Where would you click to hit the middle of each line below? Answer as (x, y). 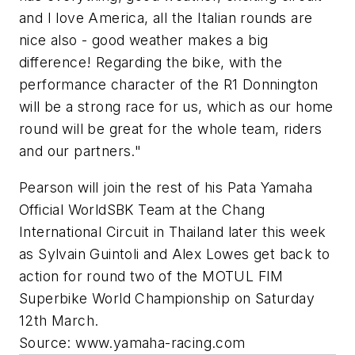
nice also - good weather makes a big (144, 40)
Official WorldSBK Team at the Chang (142, 209)
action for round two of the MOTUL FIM (151, 276)
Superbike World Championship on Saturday (167, 298)
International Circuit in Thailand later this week (173, 231)
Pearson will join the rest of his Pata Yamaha (166, 187)
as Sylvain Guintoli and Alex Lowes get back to (175, 254)
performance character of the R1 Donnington (169, 85)
